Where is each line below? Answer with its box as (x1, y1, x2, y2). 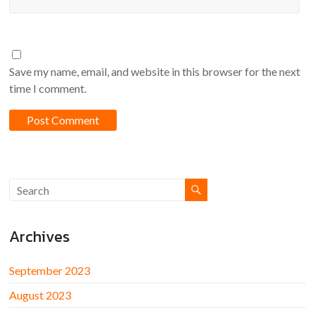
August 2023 (9, 288, 72, 302)
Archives (9, 225, 70, 249)
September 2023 (9, 264, 91, 278)
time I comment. (9, 82, 87, 96)
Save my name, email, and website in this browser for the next (9, 65, 301, 79)
